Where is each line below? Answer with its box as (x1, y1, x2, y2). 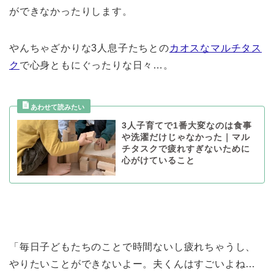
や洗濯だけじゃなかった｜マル (121, 133, 250, 143)
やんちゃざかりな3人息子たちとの (9, 43, 169, 54)
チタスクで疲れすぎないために (121, 144, 250, 154)
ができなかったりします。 (9, 6, 133, 17)
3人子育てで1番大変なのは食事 (121, 121, 252, 131)
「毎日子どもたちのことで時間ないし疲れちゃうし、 (9, 241, 256, 252)
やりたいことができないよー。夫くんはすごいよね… (9, 258, 256, 269)
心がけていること (121, 156, 195, 166)
